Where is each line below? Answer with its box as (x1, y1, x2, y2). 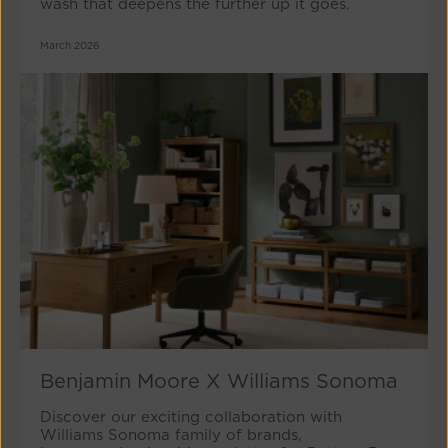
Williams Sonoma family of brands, (40, 426, 302, 445)
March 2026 (40, 39, 99, 52)
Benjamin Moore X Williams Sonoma (40, 369, 398, 394)
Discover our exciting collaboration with (40, 408, 342, 427)
